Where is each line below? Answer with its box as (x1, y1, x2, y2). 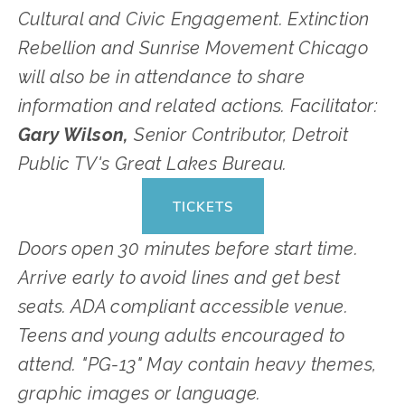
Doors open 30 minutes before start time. (18, 238, 358, 260)
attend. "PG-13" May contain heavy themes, (18, 353, 377, 376)
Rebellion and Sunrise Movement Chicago (18, 37, 369, 60)
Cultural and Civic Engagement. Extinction (18, 8, 370, 31)
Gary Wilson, (18, 124, 135, 146)
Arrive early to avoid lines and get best (18, 267, 340, 289)
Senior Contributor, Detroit (134, 124, 349, 146)
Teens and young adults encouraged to (18, 325, 345, 347)
